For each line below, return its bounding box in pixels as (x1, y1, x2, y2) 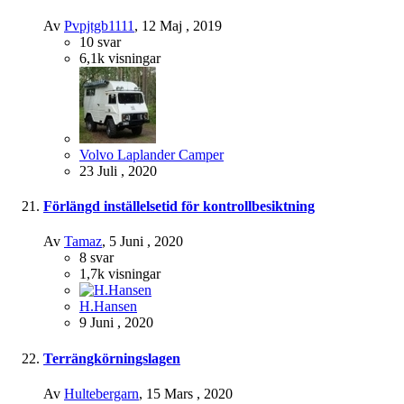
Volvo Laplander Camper (79, 146, 224, 162)
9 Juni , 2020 (79, 315, 153, 331)
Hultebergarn (64, 385, 139, 401)
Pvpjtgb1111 (64, 17, 134, 33)
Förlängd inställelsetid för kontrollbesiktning (43, 198, 315, 215)
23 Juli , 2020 (79, 162, 157, 179)
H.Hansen (79, 298, 137, 315)
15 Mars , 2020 (146, 385, 233, 401)
